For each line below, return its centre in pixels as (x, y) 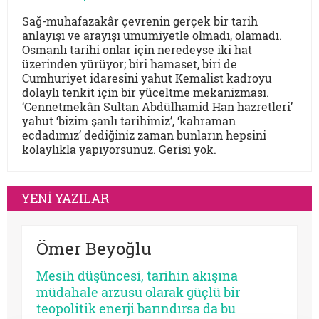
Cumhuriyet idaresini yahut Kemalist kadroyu (147, 78)
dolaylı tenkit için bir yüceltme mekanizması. (146, 92)
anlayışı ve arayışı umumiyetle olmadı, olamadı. (152, 35)
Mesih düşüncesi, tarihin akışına (137, 276)
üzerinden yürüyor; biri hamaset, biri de (130, 64)
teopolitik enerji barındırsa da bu (136, 308)
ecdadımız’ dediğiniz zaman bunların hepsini (144, 135)
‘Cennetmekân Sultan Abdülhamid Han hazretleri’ (157, 106)
